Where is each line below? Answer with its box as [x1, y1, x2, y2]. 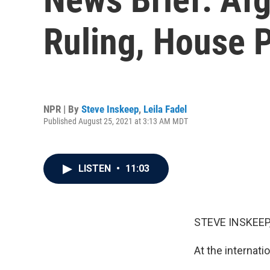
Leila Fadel [143, 102, 187, 115]
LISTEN [78, 163, 113, 174]
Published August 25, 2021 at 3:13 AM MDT [43, 116, 188, 126]
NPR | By [43, 102, 81, 115]
